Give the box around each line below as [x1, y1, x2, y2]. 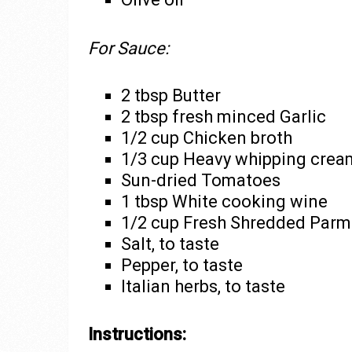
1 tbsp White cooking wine [120, 191, 328, 211]
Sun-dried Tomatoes [120, 170, 280, 190]
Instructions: [88, 324, 186, 345]
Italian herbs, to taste [120, 276, 285, 296]
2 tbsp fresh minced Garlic [120, 106, 326, 126]
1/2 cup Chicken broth [120, 127, 292, 148]
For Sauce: [88, 38, 169, 58]
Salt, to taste [120, 233, 219, 254]
